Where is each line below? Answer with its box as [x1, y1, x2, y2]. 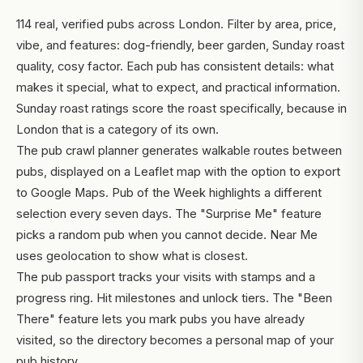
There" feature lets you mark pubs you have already [16, 311, 305, 327]
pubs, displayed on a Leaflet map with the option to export [16, 164, 340, 179]
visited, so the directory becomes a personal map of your [16, 332, 334, 348]
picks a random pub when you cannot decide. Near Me [16, 227, 318, 242]
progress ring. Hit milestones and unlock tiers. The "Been [16, 290, 332, 305]
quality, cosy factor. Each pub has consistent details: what [16, 58, 334, 74]
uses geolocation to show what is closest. [16, 248, 248, 263]
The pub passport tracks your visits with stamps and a [16, 269, 315, 284]
